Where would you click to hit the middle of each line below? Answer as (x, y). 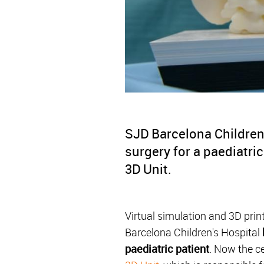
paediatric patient (167, 248)
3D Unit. (148, 169)
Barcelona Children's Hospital (194, 232)
